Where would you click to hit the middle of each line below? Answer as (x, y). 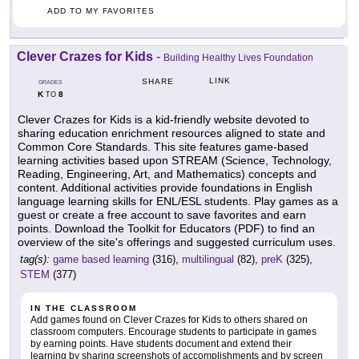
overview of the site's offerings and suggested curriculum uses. (177, 242)
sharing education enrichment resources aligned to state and (171, 133)
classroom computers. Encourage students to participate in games (173, 332)
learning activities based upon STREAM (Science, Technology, (175, 161)
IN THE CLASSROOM (84, 309)
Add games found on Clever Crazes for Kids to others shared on (169, 320)
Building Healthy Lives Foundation (238, 58)
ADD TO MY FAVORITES (101, 11)
